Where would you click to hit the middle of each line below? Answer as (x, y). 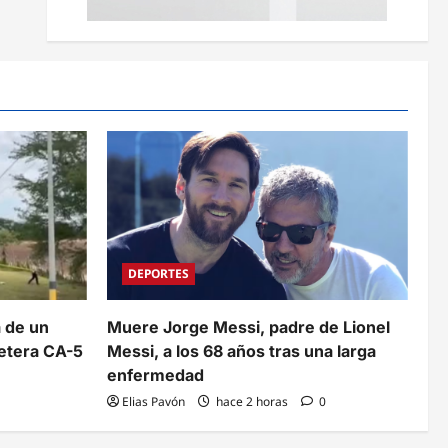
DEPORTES (158, 274)
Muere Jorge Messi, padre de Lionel (248, 327)
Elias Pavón (153, 402)
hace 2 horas (252, 402)
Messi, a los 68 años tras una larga (241, 351)
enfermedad (155, 375)
